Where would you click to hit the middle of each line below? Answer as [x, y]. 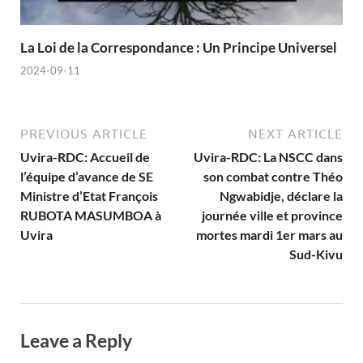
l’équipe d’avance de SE [87, 177]
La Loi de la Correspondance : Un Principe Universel [179, 47]
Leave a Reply [76, 341]
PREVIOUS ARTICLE [84, 134]
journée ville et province [272, 216]
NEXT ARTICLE [295, 134]
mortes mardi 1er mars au [269, 235]
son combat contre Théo [273, 177]
